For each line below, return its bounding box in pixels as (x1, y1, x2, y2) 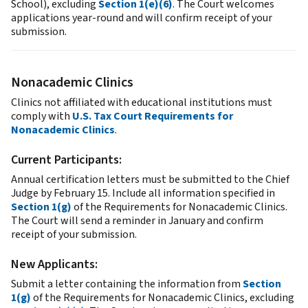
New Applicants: (11, 255, 98, 273)
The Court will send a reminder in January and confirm (11, 212, 263, 228)
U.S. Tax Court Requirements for (72, 108, 233, 124)
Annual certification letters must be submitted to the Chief (11, 171, 289, 187)
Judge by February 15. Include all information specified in (11, 185, 275, 201)
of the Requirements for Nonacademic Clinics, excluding (31, 289, 294, 305)
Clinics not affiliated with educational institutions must (11, 94, 272, 110)
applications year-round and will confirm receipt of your (11, 10, 272, 25)
